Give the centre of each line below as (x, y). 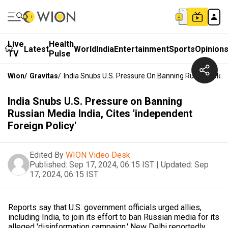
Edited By (47, 155)
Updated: (177, 165)
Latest (36, 49)
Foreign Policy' (42, 126)
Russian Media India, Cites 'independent (100, 113)
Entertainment (141, 49)
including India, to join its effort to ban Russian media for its (114, 217)
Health (61, 44)
